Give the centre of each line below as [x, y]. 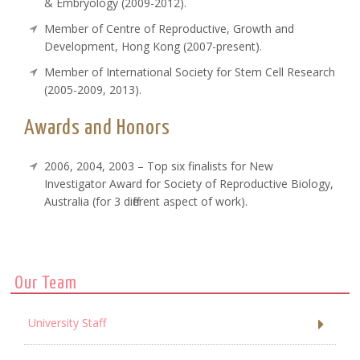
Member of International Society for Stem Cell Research [190, 72]
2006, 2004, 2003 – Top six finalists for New [159, 166]
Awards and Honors [98, 128]
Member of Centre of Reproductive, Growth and [170, 28]
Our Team [46, 283]
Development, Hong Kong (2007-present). [155, 46]
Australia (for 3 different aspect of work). [146, 201]
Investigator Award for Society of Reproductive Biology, [189, 183]
